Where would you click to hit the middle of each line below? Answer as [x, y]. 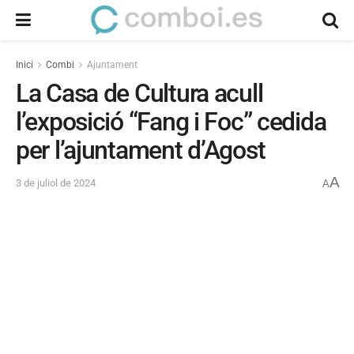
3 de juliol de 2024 [56, 183]
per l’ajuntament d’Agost [141, 150]
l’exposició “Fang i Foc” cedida [171, 122]
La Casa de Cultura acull [139, 93]
